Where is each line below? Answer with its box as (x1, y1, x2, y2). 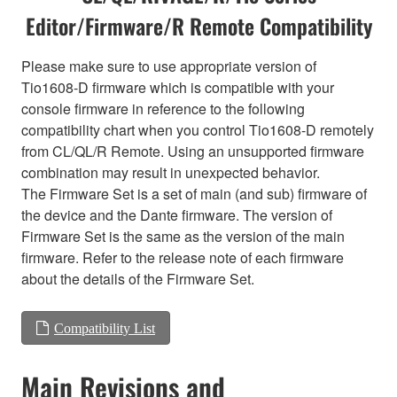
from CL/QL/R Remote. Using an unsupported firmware (21, 141, 364, 162)
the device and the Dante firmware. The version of (21, 205, 332, 226)
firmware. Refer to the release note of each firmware (21, 247, 344, 269)
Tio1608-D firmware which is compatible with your (21, 77, 334, 98)
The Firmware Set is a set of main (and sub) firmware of (21, 183, 367, 205)
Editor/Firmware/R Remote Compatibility (25, 10, 372, 43)
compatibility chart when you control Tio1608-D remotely (21, 120, 374, 141)
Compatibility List (54, 321, 155, 336)
